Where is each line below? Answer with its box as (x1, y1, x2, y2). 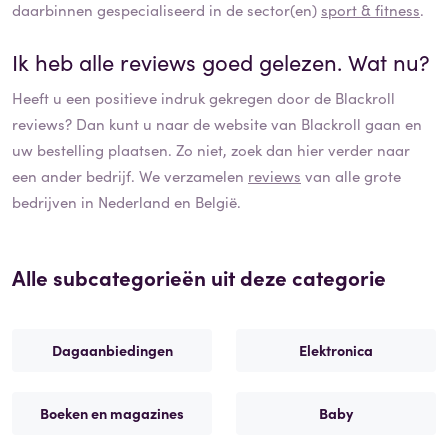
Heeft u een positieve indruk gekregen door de (12, 86, 335, 108)
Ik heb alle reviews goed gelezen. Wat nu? (12, 45, 430, 77)
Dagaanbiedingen (51, 339, 173, 360)
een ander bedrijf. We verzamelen (12, 164, 248, 186)
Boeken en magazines (40, 402, 184, 423)
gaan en (361, 112, 422, 134)
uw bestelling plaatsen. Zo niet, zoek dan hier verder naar (12, 138, 410, 160)
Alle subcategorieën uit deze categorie (12, 261, 386, 292)
